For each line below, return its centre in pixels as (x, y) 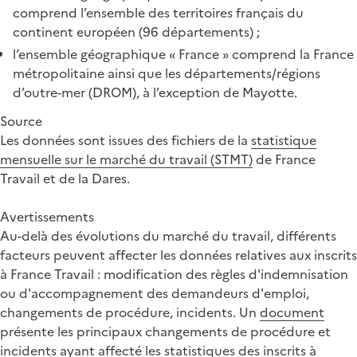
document (292, 312)
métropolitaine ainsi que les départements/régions (167, 73)
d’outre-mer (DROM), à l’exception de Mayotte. (155, 92)
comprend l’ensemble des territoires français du (158, 12)
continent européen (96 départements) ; (136, 31)
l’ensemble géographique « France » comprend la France (183, 54)
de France (284, 159)
